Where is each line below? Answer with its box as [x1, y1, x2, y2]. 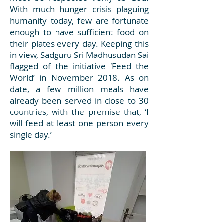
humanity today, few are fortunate [10, 15, 149, 26]
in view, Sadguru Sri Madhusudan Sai [10, 49, 149, 60]
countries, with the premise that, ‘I [10, 106, 149, 117]
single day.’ [10, 129, 54, 140]
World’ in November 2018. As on [10, 72, 149, 83]
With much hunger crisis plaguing [10, 3, 149, 15]
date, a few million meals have [10, 83, 149, 95]
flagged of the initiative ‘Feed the [10, 60, 149, 72]
